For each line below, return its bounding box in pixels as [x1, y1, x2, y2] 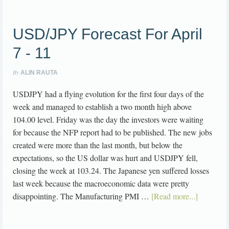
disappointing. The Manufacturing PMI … [13, 191, 151, 202]
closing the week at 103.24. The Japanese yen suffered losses [13, 165, 209, 176]
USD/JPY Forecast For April [13, 26, 202, 43]
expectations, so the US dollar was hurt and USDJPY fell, [13, 152, 198, 164]
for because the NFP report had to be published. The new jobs [13, 127, 212, 138]
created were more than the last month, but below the [13, 140, 182, 151]
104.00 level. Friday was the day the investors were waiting [13, 114, 203, 125]
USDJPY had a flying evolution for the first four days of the [13, 88, 204, 100]
